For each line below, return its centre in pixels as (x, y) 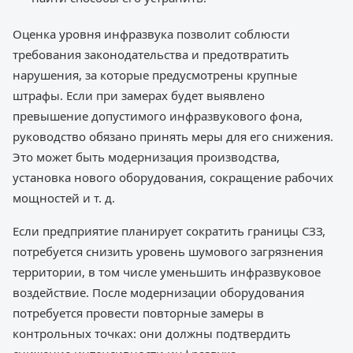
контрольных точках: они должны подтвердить (152, 333)
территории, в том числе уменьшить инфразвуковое (167, 271)
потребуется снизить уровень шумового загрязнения (168, 251)
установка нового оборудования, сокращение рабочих (173, 177)
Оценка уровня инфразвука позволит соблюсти (151, 33)
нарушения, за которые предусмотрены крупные (155, 74)
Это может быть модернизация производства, (146, 156)
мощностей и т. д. (64, 197)
